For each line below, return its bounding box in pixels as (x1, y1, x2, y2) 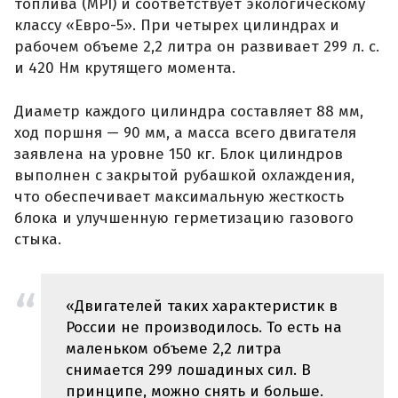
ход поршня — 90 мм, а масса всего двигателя (14, 123, 356, 143)
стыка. (14, 230, 61, 250)
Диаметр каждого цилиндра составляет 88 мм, (14, 102, 363, 122)
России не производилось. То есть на (66, 317, 342, 337)
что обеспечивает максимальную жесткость (14, 187, 344, 207)
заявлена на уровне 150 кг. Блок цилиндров (14, 145, 343, 164)
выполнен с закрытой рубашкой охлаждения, (14, 166, 354, 186)
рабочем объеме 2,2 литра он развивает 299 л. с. (14, 36, 379, 56)
